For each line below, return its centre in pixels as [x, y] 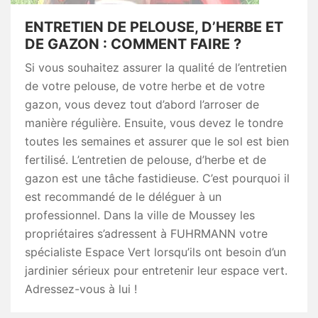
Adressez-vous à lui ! [81, 289]
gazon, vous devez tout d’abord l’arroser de [142, 104]
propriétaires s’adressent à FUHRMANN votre [146, 234]
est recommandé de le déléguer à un [123, 197]
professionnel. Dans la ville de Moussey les [140, 215]
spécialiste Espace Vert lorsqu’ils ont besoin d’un [155, 252]
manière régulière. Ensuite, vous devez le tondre [154, 123]
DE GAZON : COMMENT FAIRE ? [133, 44]
